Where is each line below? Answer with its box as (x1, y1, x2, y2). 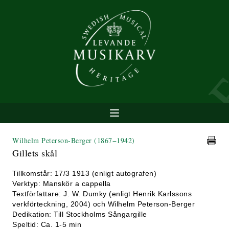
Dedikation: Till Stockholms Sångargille (12, 210, 147, 218)
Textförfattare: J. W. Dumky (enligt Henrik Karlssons (12, 190, 192, 198)
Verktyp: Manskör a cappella (12, 179, 111, 188)
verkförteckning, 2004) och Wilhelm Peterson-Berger (12, 200, 195, 208)
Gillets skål (12, 147, 57, 159)
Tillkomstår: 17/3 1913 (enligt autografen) (12, 169, 156, 177)
